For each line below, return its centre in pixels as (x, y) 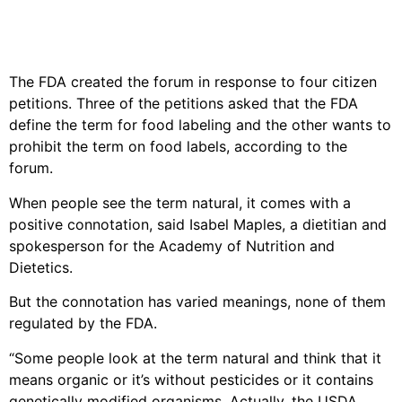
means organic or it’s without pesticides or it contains (191, 379)
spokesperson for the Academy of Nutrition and (172, 245)
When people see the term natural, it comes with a (180, 202)
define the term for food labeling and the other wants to (200, 125)
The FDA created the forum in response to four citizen (193, 82)
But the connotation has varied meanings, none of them (197, 302)
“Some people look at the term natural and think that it (195, 358)
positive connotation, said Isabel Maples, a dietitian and (198, 224)
